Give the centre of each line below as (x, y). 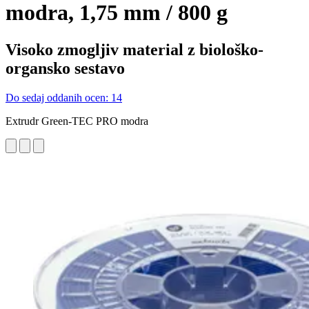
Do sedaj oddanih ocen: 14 (64, 97)
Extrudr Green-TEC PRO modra (77, 121)
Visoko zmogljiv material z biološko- (134, 49)
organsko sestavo (65, 68)
